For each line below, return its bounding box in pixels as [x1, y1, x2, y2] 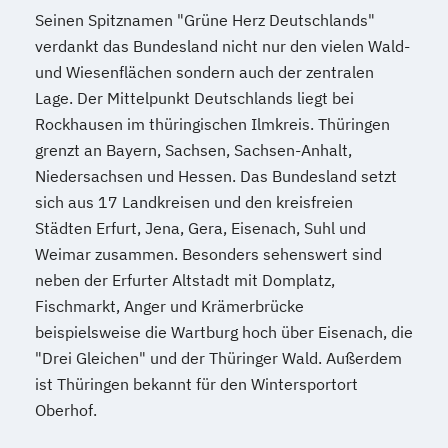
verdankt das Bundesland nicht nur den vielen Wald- [35, 36, 410, 56]
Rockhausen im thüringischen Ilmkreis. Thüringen [35, 114, 390, 134]
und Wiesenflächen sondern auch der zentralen [35, 62, 374, 82]
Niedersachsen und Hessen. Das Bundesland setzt [35, 166, 397, 186]
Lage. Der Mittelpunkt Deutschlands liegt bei [35, 88, 354, 108]
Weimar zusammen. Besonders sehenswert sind [35, 244, 382, 264]
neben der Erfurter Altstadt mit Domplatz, [35, 270, 335, 290]
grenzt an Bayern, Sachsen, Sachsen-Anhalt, [35, 140, 352, 160]
